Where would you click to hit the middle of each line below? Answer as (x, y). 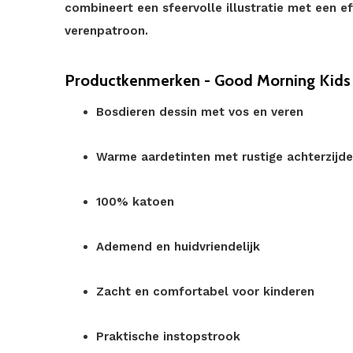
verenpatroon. (106, 31)
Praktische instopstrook (168, 336)
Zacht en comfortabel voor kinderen (205, 292)
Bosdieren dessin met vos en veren (200, 112)
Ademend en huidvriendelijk (178, 247)
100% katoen (135, 202)
